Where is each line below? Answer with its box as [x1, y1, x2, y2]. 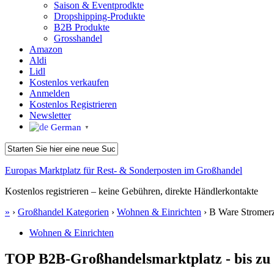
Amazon [29, 44, 62, 54]
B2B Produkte [54, 22, 109, 32]
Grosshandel [54, 33, 102, 43]
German [51, 122, 81, 132]
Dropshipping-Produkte [54, 11, 145, 21]
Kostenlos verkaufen [29, 77, 109, 87]
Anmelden [29, 88, 70, 98]
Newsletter [29, 110, 71, 120]
